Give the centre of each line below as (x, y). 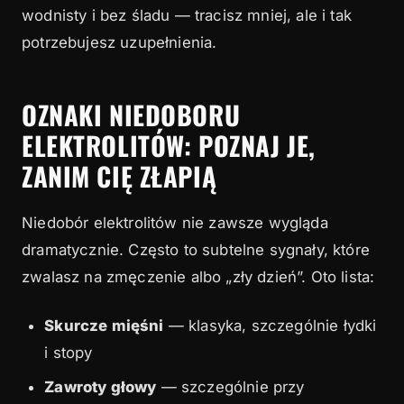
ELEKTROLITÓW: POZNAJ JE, (169, 146)
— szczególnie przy (230, 387)
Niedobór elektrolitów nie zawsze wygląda (175, 223)
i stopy (69, 352)
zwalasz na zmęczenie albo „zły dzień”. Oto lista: (198, 277)
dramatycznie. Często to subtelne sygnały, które (196, 250)
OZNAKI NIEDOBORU (131, 115)
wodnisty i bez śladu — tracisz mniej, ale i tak (187, 16)
